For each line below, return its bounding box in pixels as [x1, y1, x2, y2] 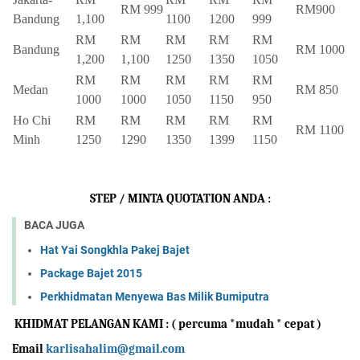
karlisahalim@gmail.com [46, 342, 185, 357]
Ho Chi [13, 113, 51, 128]
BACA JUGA [24, 219, 84, 232]
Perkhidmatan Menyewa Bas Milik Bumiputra [40, 290, 269, 304]
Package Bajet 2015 [40, 267, 142, 280]
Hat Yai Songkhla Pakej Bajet [40, 243, 190, 257]
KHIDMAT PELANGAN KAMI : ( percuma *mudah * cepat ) [14, 317, 321, 332]
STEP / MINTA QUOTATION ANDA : [89, 191, 271, 207]
